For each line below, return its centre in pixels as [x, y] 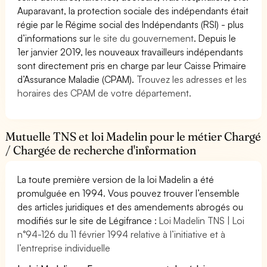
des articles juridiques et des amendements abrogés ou [131, 207]
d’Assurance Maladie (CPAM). [77, 79]
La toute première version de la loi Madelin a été [116, 179]
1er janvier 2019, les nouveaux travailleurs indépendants [131, 52]
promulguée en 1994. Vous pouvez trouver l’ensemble [129, 193]
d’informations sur [56, 38]
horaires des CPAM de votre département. [105, 93]
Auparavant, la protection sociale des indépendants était [133, 10]
